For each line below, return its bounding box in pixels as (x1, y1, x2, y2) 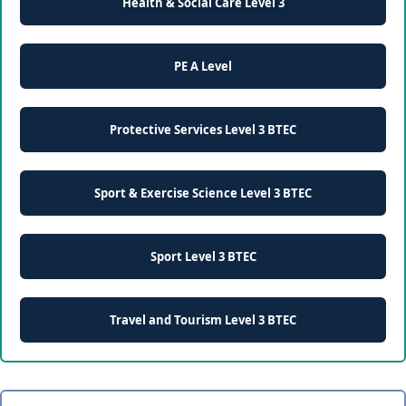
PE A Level (174, 57, 232, 74)
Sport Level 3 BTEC (150, 247, 256, 265)
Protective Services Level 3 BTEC (110, 121, 296, 138)
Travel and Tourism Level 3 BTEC (110, 311, 296, 328)
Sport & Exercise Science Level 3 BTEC (94, 184, 312, 201)
